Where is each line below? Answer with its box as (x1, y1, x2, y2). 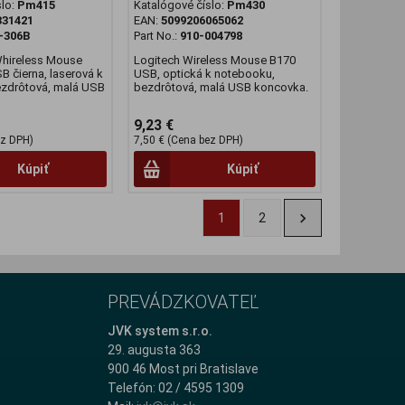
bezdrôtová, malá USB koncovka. (133, 80, 308, 95)
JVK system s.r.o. (107, 324, 212, 339)
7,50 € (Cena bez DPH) (133, 134, 243, 147)
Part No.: (133, 29, 180, 43)
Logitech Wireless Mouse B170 (133, 53, 296, 68)
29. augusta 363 (107, 343, 201, 358)
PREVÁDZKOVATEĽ (107, 291, 259, 314)
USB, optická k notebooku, (133, 67, 275, 81)
